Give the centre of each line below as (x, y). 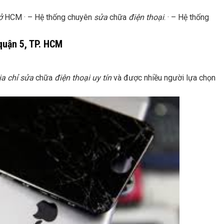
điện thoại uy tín (83, 78)
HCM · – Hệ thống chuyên (48, 17)
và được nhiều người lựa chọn (163, 78)
